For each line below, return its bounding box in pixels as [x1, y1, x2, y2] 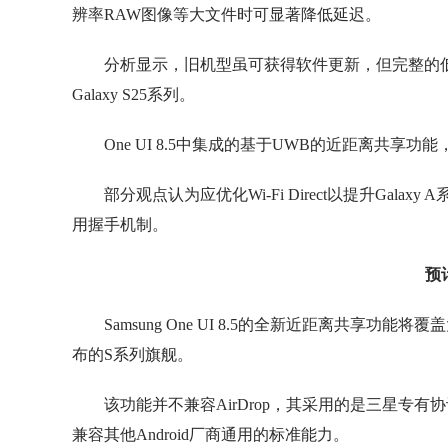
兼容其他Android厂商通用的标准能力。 [72, 425, 349, 443]
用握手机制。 [72, 215, 168, 233]
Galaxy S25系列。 [72, 85, 195, 103]
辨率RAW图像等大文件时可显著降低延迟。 [72, 5, 381, 23]
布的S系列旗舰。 [72, 345, 193, 363]
